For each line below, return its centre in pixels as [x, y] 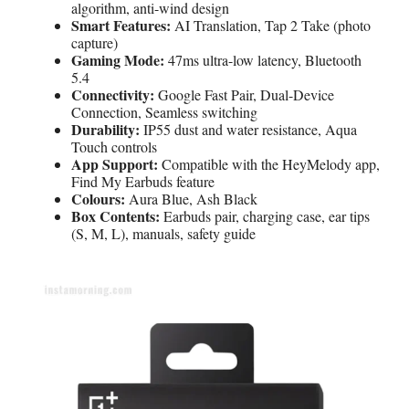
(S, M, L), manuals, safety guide [163, 233]
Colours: [98, 198]
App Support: [115, 163]
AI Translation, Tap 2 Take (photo [271, 25]
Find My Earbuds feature [143, 181]
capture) [94, 42]
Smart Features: [121, 25]
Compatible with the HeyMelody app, [269, 163]
